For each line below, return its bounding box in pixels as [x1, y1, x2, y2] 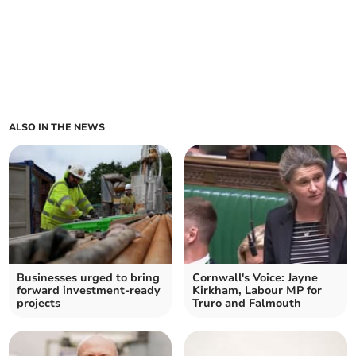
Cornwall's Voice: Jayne [192, 270, 318, 286]
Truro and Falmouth [192, 296, 301, 311]
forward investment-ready [17, 283, 161, 299]
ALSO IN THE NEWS [9, 121, 106, 134]
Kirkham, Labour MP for [192, 283, 322, 299]
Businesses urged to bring [17, 270, 161, 286]
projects [17, 296, 61, 311]
